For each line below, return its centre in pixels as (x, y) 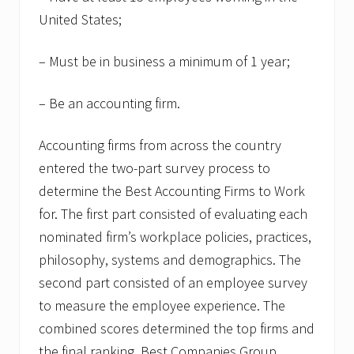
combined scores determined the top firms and (177, 329)
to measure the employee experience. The (162, 306)
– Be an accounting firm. (109, 104)
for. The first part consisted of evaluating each (173, 214)
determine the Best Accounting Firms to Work (172, 191)
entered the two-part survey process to (154, 168)
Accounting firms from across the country (160, 145)
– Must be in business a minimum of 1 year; (164, 62)
